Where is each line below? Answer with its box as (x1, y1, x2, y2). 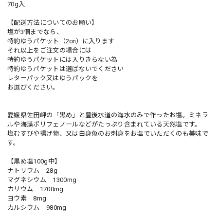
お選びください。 (7, 83, 59, 91)
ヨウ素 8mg (7, 194, 47, 202)
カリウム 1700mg (7, 185, 64, 193)
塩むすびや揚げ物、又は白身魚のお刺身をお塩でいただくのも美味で (7, 129, 208, 137)
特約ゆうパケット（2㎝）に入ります (7, 37, 115, 45)
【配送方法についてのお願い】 (7, 18, 98, 26)
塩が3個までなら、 (7, 28, 63, 36)
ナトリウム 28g (7, 166, 57, 174)
